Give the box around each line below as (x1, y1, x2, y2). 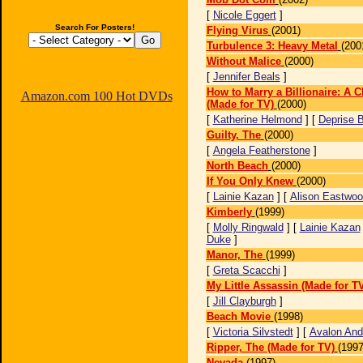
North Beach (206, 160, 268, 172)
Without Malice (206, 55, 281, 67)
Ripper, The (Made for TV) (206, 341, 335, 353)
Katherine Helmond (212, 113, 302, 126)
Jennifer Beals (212, 70, 280, 83)
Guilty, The (206, 129, 261, 141)
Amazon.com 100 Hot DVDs (20, 89, 173, 103)
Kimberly (206, 206, 252, 218)
